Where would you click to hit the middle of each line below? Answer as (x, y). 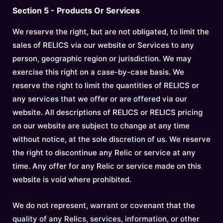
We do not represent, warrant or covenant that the (104, 205)
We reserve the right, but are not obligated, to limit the (111, 32)
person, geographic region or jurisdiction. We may (102, 58)
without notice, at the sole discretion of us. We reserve (111, 139)
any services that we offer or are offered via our (100, 99)
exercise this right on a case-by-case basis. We (98, 72)
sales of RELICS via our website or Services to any (103, 45)
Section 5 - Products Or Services (76, 10)
